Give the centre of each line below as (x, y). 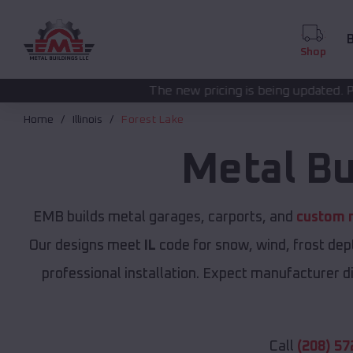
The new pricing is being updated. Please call (175, 91)
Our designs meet (86, 246)
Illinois (87, 120)
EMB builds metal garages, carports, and (165, 218)
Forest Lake (153, 120)
